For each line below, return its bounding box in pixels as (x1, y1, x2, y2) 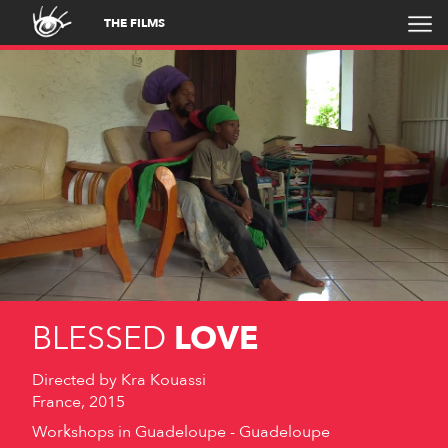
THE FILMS (104, 15, 165, 32)
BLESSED (32, 317, 166, 362)
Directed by (32, 369, 121, 392)
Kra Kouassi (121, 369, 206, 392)
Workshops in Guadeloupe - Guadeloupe (32, 421, 330, 444)
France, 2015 (32, 391, 125, 414)
